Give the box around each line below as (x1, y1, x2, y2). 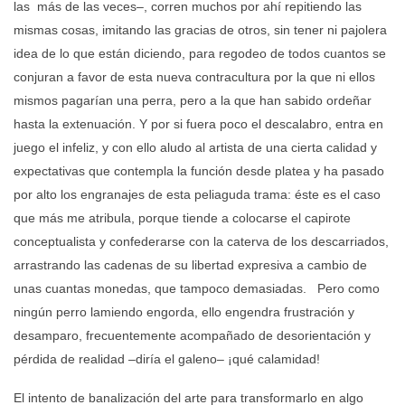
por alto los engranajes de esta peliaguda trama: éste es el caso (14, 186, 381, 202)
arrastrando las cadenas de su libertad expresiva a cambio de (14, 257, 367, 272)
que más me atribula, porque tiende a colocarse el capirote (14, 210, 351, 225)
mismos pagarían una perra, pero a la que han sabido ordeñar (14, 92, 372, 108)
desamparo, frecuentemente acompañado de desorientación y (14, 327, 371, 343)
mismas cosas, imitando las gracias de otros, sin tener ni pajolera (14, 22, 387, 37)
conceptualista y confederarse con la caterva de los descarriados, (14, 233, 389, 249)
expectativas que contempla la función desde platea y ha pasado (14, 163, 384, 178)
